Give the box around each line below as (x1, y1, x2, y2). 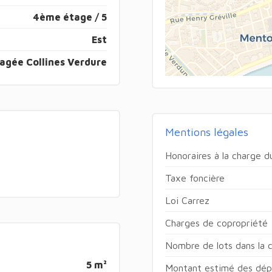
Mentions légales (165, 125, 248, 138)
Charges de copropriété (165, 217, 268, 228)
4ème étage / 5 (33, 11, 107, 22)
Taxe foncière (165, 172, 225, 183)
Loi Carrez (165, 194, 209, 206)
